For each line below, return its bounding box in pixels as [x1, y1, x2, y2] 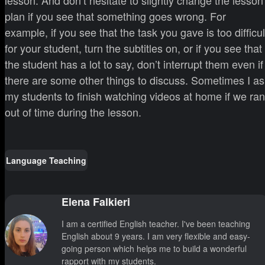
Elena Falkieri [62, 194, 130, 210]
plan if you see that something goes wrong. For [5, 8, 226, 24]
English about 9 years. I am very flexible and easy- [62, 230, 250, 243]
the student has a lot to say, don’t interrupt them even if [5, 56, 263, 72]
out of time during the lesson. [5, 104, 141, 120]
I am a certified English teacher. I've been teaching [62, 218, 250, 230]
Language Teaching [6, 154, 86, 166]
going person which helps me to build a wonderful [62, 243, 247, 255]
